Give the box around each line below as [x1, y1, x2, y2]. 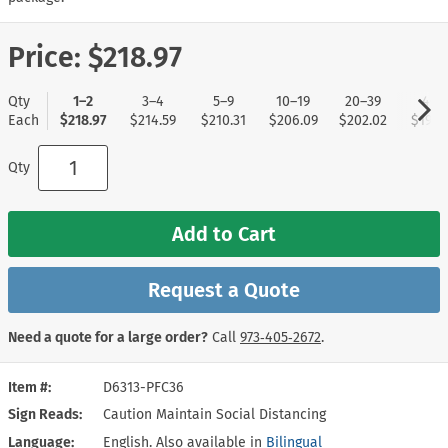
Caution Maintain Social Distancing [103, 405, 326, 423]
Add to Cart [172, 221, 276, 246]
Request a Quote [148, 277, 300, 302]
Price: [8, 40, 81, 74]
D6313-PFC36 [103, 378, 184, 396]
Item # [8, 378, 48, 396]
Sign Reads [8, 405, 79, 423]
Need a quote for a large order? [8, 328, 208, 346]
